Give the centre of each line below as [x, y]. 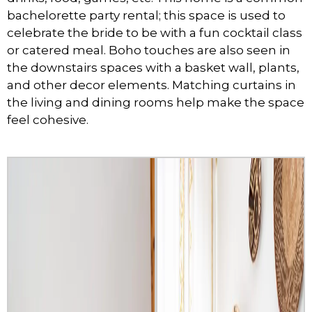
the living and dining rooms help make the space [156, 102]
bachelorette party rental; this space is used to [146, 15]
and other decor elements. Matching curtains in [151, 85]
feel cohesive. [48, 119]
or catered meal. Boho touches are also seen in [149, 50]
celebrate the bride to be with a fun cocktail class [155, 32]
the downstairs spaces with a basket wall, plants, [153, 67]
